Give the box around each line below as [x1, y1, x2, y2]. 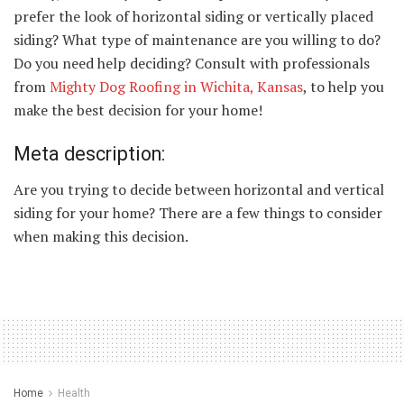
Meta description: [14, 142, 165, 166]
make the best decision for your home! [14, 99, 262, 120]
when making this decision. [14, 225, 188, 246]
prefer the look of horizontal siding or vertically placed [14, 5, 373, 26]
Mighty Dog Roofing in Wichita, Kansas [50, 76, 303, 96]
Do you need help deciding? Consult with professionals [14, 52, 370, 73]
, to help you [303, 76, 384, 96]
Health [58, 386, 90, 399]
